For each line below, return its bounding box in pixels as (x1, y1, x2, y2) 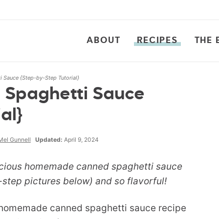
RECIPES (137, 36, 178, 45)
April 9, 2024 (62, 136, 99, 143)
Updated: (35, 136, 63, 143)
